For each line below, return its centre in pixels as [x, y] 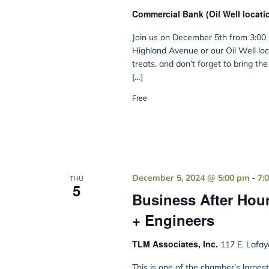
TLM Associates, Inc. [176, 244]
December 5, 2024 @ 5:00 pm [191, 178]
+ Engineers [173, 220]
